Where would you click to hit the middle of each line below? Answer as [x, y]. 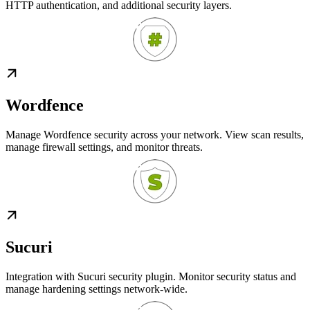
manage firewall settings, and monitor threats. [104, 147]
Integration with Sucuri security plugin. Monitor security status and [151, 277]
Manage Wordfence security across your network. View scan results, [155, 135]
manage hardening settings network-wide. [97, 289]
